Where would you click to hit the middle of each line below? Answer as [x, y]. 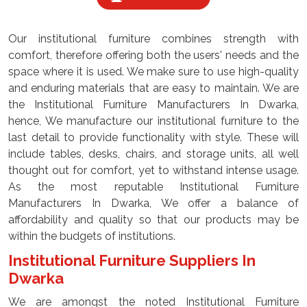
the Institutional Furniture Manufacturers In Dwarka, [153, 105]
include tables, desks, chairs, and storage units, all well [153, 154]
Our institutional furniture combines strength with [153, 39]
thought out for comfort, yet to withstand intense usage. [153, 170]
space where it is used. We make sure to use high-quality [153, 72]
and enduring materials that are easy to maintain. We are [153, 88]
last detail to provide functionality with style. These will [153, 137]
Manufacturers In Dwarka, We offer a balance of [153, 203]
